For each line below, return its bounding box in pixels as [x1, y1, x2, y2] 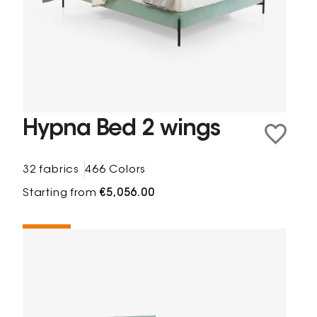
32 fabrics [23, 164, 80, 175]
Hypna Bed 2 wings [23, 119, 220, 142]
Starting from [23, 188, 100, 199]
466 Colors [85, 164, 146, 175]
